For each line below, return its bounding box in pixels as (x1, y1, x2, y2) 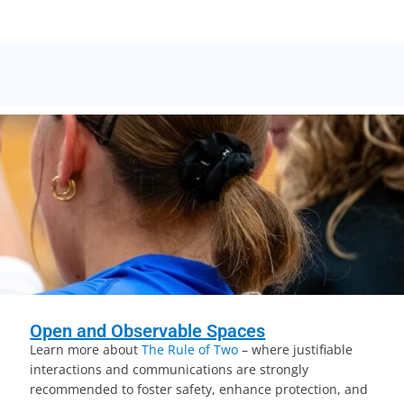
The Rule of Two (142, 341, 239, 358)
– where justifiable (238, 341, 353, 358)
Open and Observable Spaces (30, 320, 266, 342)
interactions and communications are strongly (30, 361, 309, 378)
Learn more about (30, 341, 142, 358)
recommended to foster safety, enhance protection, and (30, 381, 369, 398)
